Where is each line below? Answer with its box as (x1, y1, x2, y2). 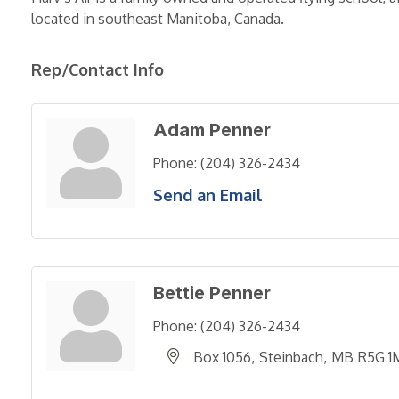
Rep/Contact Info (31, 59, 164, 79)
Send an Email (153, 184, 263, 205)
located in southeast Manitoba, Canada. (31, 9, 284, 28)
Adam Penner (153, 118, 271, 141)
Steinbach (259, 347, 323, 366)
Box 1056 (193, 347, 251, 366)
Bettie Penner (153, 281, 271, 304)
